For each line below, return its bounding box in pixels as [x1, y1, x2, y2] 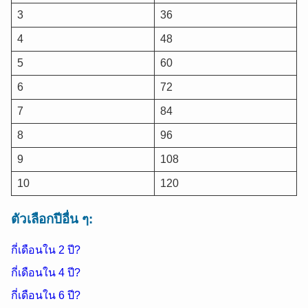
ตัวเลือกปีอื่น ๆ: [11, 211, 93, 226]
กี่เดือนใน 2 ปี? [11, 244, 80, 256]
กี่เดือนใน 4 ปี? [11, 267, 80, 279]
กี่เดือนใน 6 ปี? [11, 289, 80, 302]
